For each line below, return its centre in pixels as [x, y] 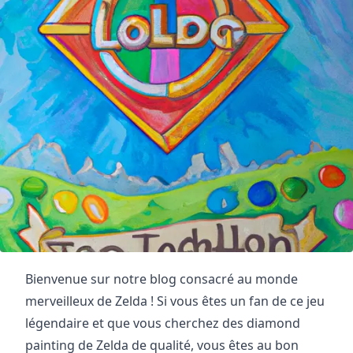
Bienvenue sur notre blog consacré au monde [162, 279]
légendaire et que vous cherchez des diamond [163, 323]
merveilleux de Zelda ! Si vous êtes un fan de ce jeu [175, 301]
